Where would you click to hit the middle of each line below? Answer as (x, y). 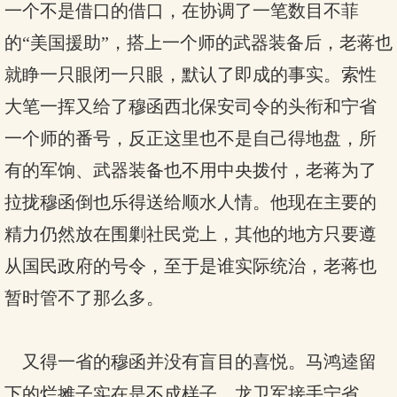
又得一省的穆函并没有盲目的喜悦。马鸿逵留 (191, 362)
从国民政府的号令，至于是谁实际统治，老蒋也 (191, 266)
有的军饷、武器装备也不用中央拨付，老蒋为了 (191, 170)
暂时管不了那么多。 (84, 298)
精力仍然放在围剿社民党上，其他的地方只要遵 (191, 234)
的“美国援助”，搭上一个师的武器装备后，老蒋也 (198, 43)
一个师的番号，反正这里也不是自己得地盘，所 (191, 138)
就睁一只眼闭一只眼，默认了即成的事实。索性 (191, 74)
